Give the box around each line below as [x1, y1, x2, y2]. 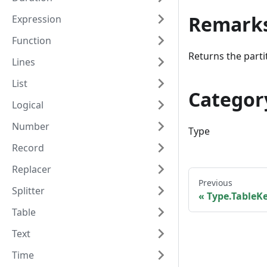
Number [12, 120, 49, 133]
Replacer [12, 163, 51, 176]
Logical [12, 98, 44, 111]
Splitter [12, 184, 45, 197]
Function [12, 34, 51, 47]
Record [12, 141, 44, 154]
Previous [198, 177, 232, 189]
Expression [12, 13, 61, 26]
